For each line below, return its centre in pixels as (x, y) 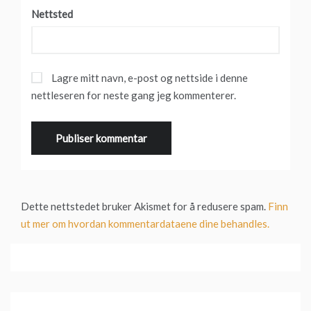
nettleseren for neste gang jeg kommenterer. (134, 95)
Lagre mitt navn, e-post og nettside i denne (150, 77)
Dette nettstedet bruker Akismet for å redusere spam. (144, 206)
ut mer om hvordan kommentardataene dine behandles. (145, 223)
